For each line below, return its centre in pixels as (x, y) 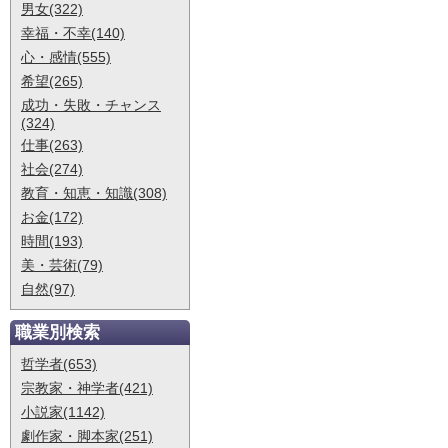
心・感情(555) (66, 57)
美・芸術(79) (62, 265)
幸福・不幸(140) (73, 33)
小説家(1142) (63, 412)
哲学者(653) (59, 364)
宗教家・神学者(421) (87, 388)
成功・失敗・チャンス (91, 105)
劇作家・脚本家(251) (87, 436)
